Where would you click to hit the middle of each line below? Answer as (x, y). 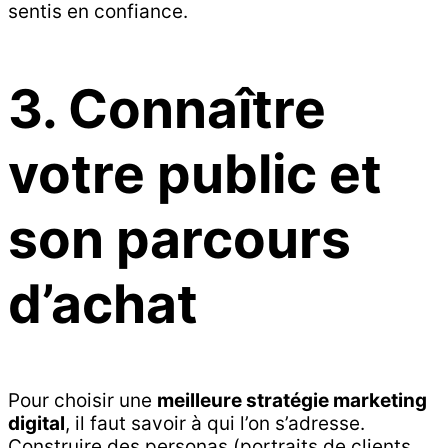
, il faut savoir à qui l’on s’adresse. (215, 423)
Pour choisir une (82, 400)
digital (36, 423)
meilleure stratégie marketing (292, 400)
